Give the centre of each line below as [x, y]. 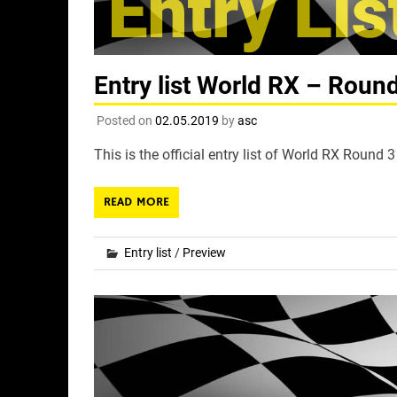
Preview [204, 252]
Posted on [125, 120]
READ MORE [136, 202]
